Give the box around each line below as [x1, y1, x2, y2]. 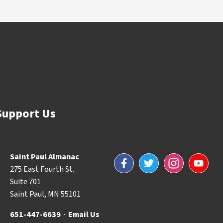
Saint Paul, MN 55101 [10, 189, 81, 200]
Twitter [139, 154, 165, 165]
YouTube [189, 154, 218, 165]
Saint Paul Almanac [10, 151, 79, 162]
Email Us [68, 209, 100, 220]
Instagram [164, 154, 201, 165]
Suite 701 [10, 176, 41, 187]
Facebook [114, 154, 147, 165]
